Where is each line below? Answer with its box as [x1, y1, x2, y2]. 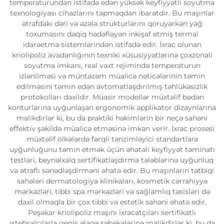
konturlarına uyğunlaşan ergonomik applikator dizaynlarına [8, 102, 216, 112]
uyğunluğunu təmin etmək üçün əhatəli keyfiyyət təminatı [9, 144, 215, 154]
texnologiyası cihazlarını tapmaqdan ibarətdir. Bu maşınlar [9, 8, 214, 17]
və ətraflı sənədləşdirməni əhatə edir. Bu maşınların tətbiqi [10, 165, 214, 175]
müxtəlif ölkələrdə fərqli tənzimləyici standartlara [26, 134, 198, 143]
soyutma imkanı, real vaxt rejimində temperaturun [23, 60, 200, 70]
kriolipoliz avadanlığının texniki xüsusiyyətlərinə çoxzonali [11, 50, 212, 59]
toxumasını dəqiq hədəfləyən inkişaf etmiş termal [25, 29, 198, 38]
